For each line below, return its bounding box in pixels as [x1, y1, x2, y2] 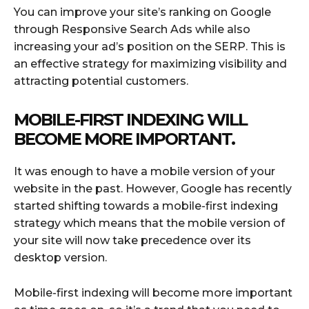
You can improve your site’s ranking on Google [14, 5, 271, 19]
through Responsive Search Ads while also [14, 22, 250, 36]
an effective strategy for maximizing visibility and [14, 57, 287, 70]
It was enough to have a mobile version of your [14, 164, 275, 178]
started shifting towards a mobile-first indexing [14, 199, 278, 212]
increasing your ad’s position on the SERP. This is [14, 39, 286, 53]
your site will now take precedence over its [14, 233, 251, 247]
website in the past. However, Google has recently [14, 181, 292, 195]
